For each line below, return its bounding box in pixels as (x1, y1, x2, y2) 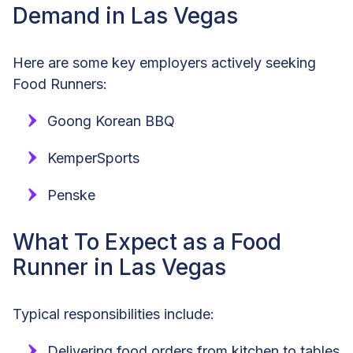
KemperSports (47, 149, 139, 166)
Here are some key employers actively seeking (13, 54, 316, 71)
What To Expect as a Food (13, 228, 281, 255)
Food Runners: (13, 75, 107, 92)
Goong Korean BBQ (47, 112, 175, 129)
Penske (47, 186, 95, 203)
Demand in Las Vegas (13, 2, 238, 29)
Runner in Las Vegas (13, 253, 226, 281)
